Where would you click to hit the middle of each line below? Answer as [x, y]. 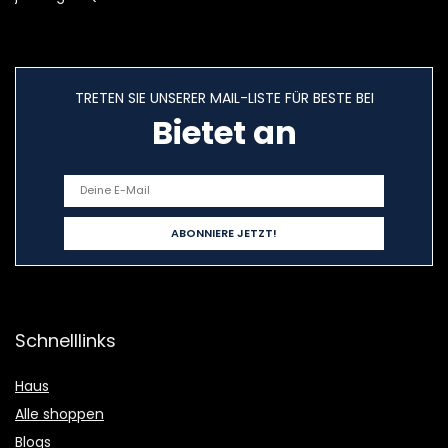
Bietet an [224, 132]
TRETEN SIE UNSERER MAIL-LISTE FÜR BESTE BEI [224, 97]
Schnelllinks [65, 340]
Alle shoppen [59, 413]
